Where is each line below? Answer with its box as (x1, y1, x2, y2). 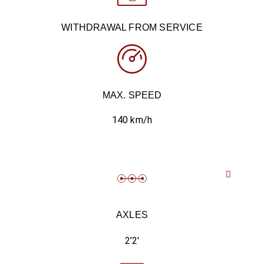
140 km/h (111, 114, 153, 126)
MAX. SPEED (102, 90, 162, 100)
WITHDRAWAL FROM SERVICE (61, 22, 203, 32)
